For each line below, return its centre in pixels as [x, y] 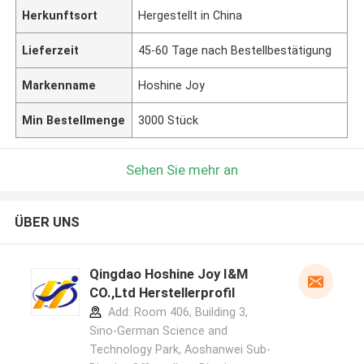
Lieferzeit [51, 50]
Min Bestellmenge [74, 120]
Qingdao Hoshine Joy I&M [168, 274]
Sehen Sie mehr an [182, 169]
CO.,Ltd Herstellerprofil [162, 293]
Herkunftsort [60, 15]
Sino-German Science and [158, 331]
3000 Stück [169, 120]
